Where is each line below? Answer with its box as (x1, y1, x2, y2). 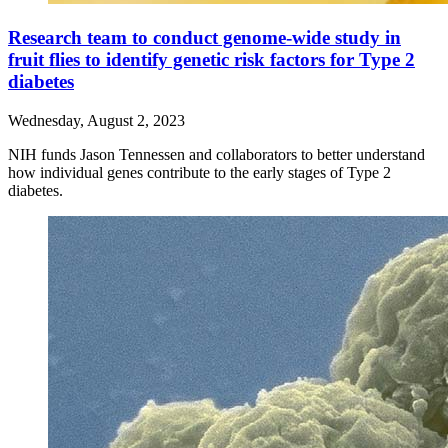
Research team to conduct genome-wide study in (8, 26, 401, 48)
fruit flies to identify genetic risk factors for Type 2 (8, 48, 415, 70)
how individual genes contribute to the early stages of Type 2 (8, 163, 391, 181)
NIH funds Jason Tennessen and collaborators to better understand (8, 145, 425, 163)
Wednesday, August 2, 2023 (8, 111, 185, 129)
